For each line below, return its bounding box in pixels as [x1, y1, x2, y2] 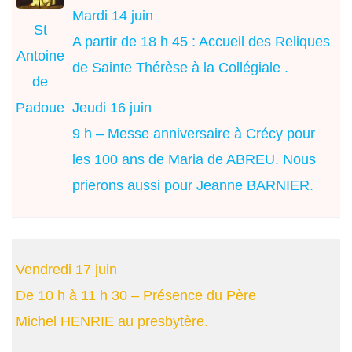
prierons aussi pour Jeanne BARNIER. [72, 178, 313, 194]
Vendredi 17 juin [16, 261, 117, 277]
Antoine [16, 48, 64, 64]
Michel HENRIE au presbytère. [16, 313, 208, 329]
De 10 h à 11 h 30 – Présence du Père [16, 287, 256, 303]
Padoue [16, 100, 64, 116]
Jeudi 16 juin [72, 100, 152, 116]
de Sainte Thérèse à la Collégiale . [72, 59, 288, 75]
